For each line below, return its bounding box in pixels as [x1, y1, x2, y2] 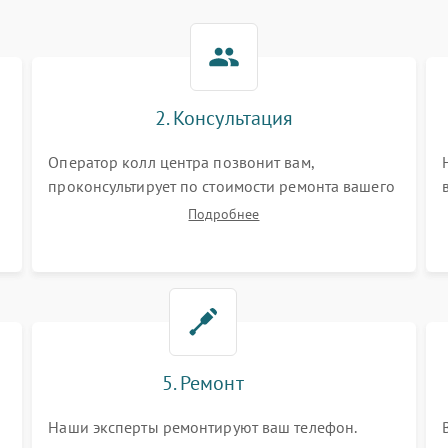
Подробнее [188, 205, 260, 223]
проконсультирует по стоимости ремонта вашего [48, 176, 395, 196]
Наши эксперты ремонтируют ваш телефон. [48, 417, 358, 437]
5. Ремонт [161, 370, 244, 396]
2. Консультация [154, 105, 294, 131]
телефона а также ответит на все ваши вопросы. [48, 200, 391, 220]
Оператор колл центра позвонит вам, [48, 152, 314, 172]
